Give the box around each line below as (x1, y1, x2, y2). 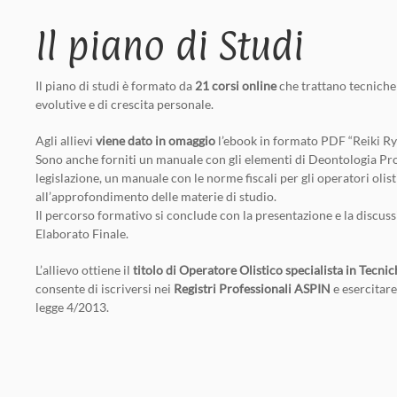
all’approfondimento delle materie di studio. (35, 188, 276, 204)
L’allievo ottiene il (35, 261, 133, 277)
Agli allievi (35, 132, 96, 148)
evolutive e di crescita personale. (35, 96, 214, 112)
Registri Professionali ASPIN (174, 280, 331, 296)
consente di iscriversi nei (35, 280, 174, 296)
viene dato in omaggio (96, 132, 215, 148)
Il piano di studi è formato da (35, 77, 195, 93)
